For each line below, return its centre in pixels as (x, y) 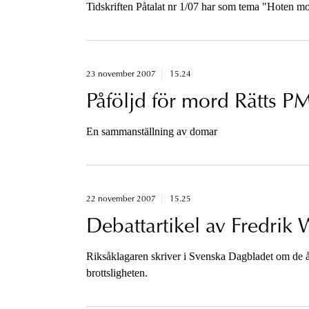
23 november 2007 (121, 74)
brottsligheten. (117, 272)
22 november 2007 (121, 199)
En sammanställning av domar (151, 131)
